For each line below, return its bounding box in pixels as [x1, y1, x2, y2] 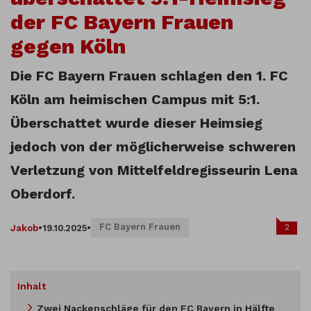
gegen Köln [10, 34, 126, 59]
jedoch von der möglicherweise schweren [10, 138, 296, 155]
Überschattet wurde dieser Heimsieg [10, 115, 262, 132]
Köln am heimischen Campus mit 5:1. [10, 91, 260, 108]
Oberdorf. [10, 185, 75, 203]
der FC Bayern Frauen [10, 10, 233, 35]
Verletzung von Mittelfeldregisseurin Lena [10, 162, 298, 179]
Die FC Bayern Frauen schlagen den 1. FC [10, 67, 288, 85]
